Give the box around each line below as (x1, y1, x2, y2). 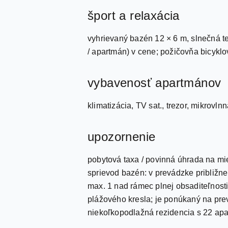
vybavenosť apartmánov (88, 76, 221, 90)
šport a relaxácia (88, 9, 180, 22)
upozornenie (88, 130, 156, 144)
